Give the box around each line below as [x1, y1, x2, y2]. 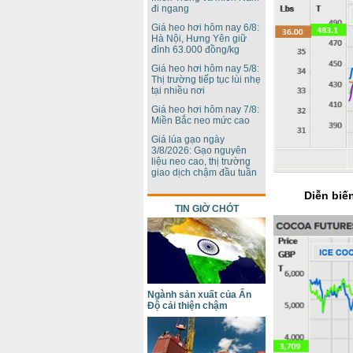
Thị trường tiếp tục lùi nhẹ [151, 74, 261, 85]
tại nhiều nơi [151, 85, 205, 96]
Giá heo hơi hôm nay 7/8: [151, 104, 259, 115]
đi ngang [151, 3, 189, 14]
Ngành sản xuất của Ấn [147, 289, 251, 300]
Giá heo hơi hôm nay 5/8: [151, 63, 259, 74]
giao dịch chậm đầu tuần [151, 167, 257, 178]
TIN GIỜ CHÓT [174, 203, 239, 214]
